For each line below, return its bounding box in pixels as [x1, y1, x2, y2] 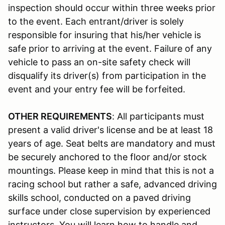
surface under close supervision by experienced [8, 205, 210, 216]
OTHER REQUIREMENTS [8, 110, 112, 122]
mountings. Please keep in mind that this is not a [8, 165, 214, 176]
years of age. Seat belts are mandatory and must [8, 138, 215, 149]
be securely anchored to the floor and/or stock [8, 151, 207, 162]
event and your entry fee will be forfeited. [8, 83, 185, 94]
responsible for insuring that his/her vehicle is [8, 29, 201, 40]
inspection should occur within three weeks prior [8, 2, 215, 13]
